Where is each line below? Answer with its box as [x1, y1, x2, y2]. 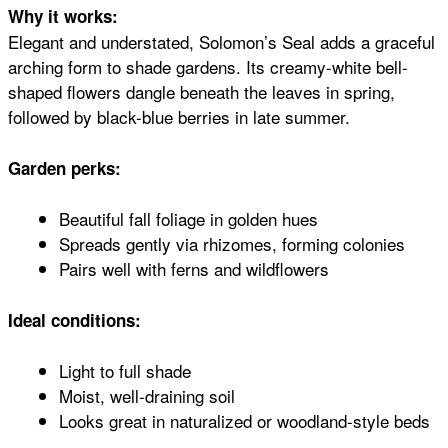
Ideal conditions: [8, 307, 141, 332]
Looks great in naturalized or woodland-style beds [59, 408, 430, 434]
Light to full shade [59, 358, 191, 384]
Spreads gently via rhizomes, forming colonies [59, 231, 405, 257]
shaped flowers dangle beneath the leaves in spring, [8, 79, 395, 105]
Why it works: [8, 4, 118, 29]
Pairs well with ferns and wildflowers [59, 256, 329, 282]
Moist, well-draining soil [59, 383, 235, 409]
